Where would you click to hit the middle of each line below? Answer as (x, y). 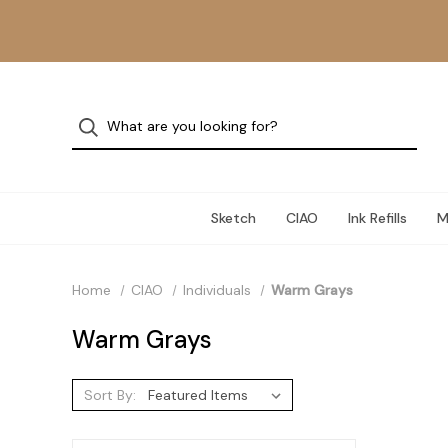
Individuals (216, 290)
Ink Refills (377, 218)
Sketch (233, 218)
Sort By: (109, 395)
